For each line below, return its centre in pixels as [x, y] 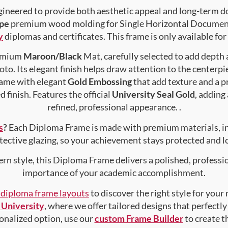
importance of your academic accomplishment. [114, 173]
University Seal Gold [153, 94]
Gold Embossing [99, 82]
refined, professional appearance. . [114, 107]
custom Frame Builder [139, 218]
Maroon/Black [53, 56]
